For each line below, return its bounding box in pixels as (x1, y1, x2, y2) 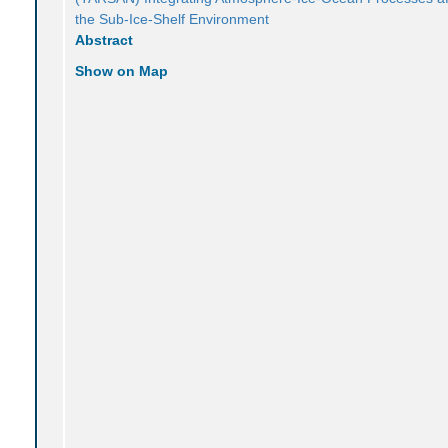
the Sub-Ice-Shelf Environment (75, 10, 270, 27)
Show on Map (75, 62, 169, 79)
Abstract (75, 31, 134, 48)
